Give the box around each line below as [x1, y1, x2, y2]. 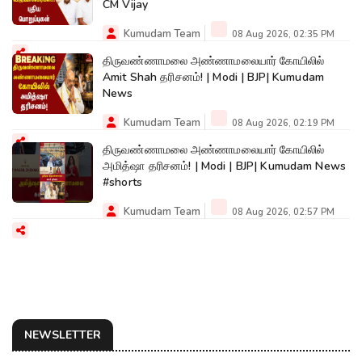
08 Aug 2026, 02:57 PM [229, 206, 335, 218]
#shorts [103, 175, 142, 190]
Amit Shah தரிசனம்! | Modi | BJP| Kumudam [103, 69, 273, 85]
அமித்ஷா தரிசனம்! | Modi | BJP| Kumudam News [103, 158, 261, 174]
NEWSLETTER [24, 327, 101, 343]
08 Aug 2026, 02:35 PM [229, 28, 335, 40]
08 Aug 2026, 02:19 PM [229, 117, 335, 129]
